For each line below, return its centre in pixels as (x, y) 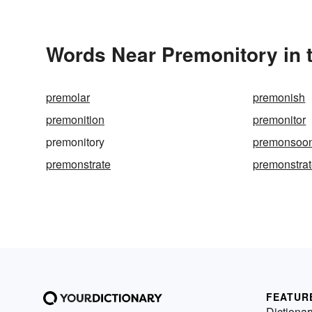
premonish (279, 97)
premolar (68, 97)
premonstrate (78, 164)
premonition (75, 120)
